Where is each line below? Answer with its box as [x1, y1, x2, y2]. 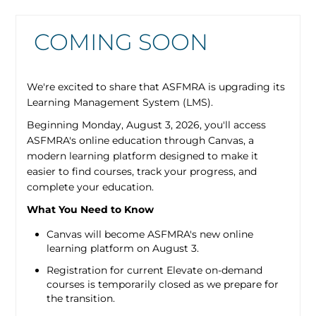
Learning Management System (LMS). [27, 95, 214, 109]
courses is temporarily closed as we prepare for [47, 278, 279, 291]
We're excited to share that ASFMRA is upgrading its [27, 80, 286, 93]
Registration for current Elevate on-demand [47, 264, 263, 277]
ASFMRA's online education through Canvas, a [27, 133, 255, 147]
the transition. [47, 292, 116, 305]
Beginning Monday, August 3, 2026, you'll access [27, 118, 267, 131]
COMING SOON [34, 28, 209, 56]
